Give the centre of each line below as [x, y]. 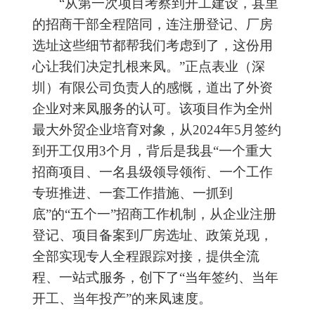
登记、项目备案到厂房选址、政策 [133, 235]
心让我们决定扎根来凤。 [106, 66]
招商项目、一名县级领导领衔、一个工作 [153, 172]
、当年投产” [95, 298]
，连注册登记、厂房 [213, 24]
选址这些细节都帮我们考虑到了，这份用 [153, 45]
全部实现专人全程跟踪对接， [119, 256]
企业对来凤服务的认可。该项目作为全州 [153, 109]
